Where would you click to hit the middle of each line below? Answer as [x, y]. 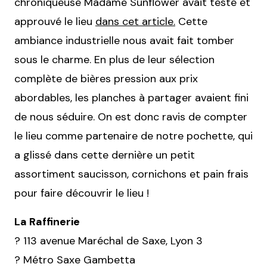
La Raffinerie [47, 222]
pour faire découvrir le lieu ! [82, 193]
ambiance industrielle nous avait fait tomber [124, 41]
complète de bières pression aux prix [106, 79]
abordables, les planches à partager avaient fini [131, 98]
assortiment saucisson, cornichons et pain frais [131, 174]
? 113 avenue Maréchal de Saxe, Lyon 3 [108, 241]
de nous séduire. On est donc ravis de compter [131, 117]
